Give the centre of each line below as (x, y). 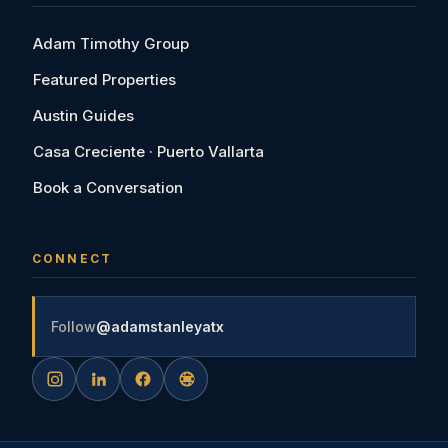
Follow (73, 326)
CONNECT (72, 258)
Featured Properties (104, 79)
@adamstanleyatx (160, 326)
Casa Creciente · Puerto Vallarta (148, 151)
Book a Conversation (108, 187)
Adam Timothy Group (111, 43)
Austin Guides (83, 115)
